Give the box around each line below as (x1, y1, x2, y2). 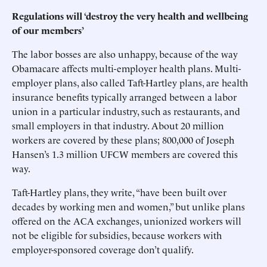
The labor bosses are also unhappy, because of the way (12, 47, 238, 60)
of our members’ (12, 23, 84, 36)
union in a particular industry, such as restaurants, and (12, 104, 240, 117)
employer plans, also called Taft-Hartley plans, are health (12, 76, 248, 89)
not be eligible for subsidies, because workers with (12, 228, 222, 241)
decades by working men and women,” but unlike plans (12, 200, 245, 213)
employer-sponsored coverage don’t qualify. (12, 243, 194, 256)
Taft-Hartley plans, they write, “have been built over (12, 185, 226, 198)
